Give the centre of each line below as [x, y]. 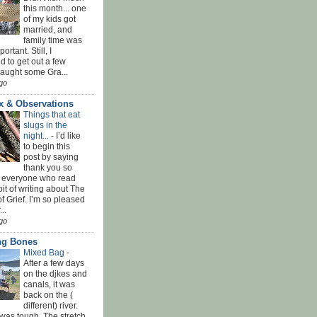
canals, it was [49, 284]
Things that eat [52, 114]
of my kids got [50, 19]
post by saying [51, 157]
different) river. [51, 305]
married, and [48, 29]
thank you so [48, 167]
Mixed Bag [45, 252]
